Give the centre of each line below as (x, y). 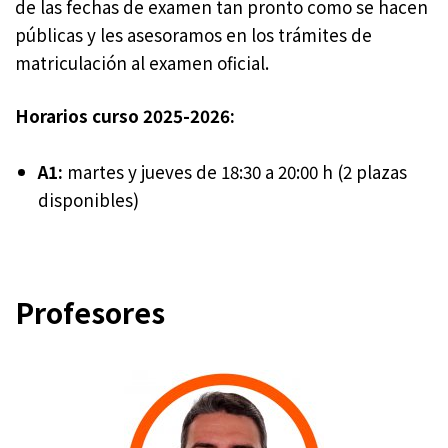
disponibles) (88, 200)
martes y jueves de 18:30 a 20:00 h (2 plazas (235, 172)
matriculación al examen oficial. (142, 63)
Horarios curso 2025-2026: (125, 116)
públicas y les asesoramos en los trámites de (193, 35)
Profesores (90, 312)
